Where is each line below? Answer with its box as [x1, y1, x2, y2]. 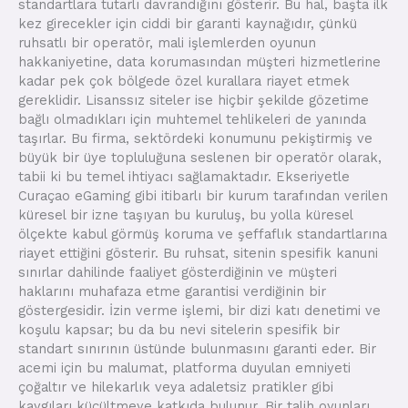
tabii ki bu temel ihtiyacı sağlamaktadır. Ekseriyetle [18, 168, 350, 185]
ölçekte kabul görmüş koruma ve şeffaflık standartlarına [18, 225, 387, 242]
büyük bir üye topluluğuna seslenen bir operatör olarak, [18, 148, 382, 166]
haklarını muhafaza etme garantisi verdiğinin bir [18, 282, 326, 300]
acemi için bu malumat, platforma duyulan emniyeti [18, 359, 351, 376]
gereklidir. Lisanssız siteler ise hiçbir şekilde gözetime [18, 91, 369, 108]
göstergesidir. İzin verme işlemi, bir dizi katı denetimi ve [18, 301, 381, 319]
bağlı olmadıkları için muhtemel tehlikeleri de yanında [18, 110, 366, 127]
